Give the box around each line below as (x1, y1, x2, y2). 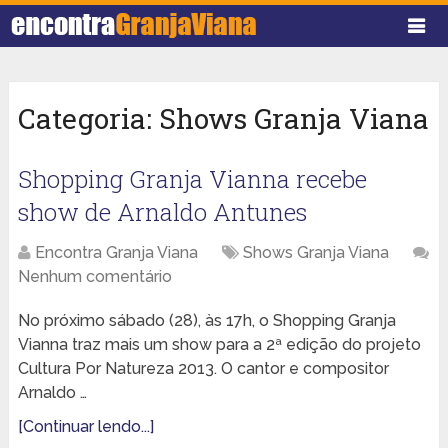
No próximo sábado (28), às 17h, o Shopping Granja (17, 311, 396, 331)
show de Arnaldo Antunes (17, 196, 307, 229)
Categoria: (17, 100, 159, 138)
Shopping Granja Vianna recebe (17, 163, 367, 196)
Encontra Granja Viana (34, 243, 198, 263)
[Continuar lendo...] (17, 417, 154, 437)
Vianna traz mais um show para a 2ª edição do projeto (17, 335, 421, 355)
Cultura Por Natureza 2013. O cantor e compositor (17, 359, 389, 379)
